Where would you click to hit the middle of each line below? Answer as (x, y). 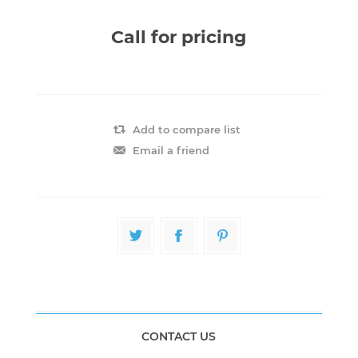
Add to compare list (186, 129)
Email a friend (171, 150)
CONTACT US (179, 336)
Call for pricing (179, 37)
